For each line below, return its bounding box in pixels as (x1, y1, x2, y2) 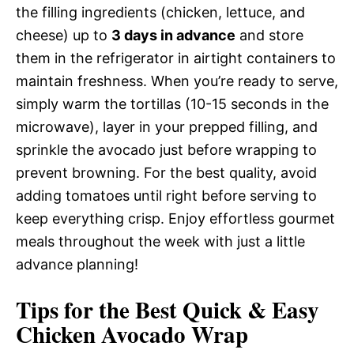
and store (235, 27, 303, 43)
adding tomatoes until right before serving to (16, 187, 317, 204)
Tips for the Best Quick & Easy (16, 293, 319, 326)
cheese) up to (16, 27, 111, 43)
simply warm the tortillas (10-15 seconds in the (16, 96, 329, 112)
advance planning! (16, 256, 138, 273)
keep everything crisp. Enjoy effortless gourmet (16, 210, 335, 227)
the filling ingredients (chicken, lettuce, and (16, 4, 305, 21)
